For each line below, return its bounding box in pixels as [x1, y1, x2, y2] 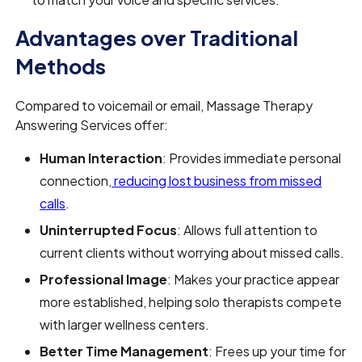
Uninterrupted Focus [40, 221, 178, 239]
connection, [40, 172, 112, 190]
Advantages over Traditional [15, 24, 299, 52]
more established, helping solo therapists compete [40, 293, 343, 311]
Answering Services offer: [15, 116, 169, 134]
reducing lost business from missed [112, 172, 322, 190]
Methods [15, 53, 107, 80]
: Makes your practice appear [167, 271, 340, 288]
